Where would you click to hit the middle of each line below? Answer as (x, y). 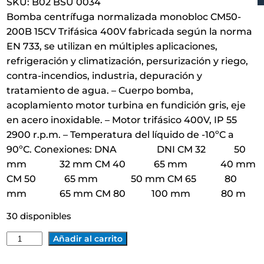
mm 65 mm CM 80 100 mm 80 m (126, 193)
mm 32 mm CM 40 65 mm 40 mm (131, 164)
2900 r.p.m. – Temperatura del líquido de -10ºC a (120, 134)
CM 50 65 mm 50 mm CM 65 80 (121, 179)
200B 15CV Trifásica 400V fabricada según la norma (129, 31)
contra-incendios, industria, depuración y (104, 75)
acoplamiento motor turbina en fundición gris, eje (126, 105)
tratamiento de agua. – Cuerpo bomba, (100, 90)
